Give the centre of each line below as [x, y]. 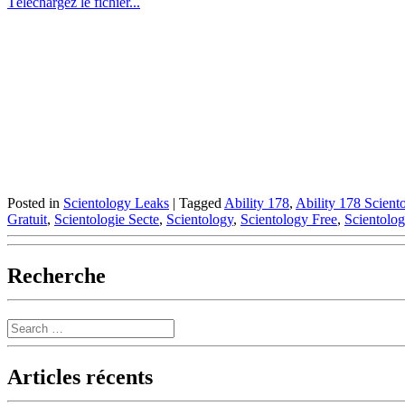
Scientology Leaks [116, 203]
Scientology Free [289, 220]
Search [26, 326]
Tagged [202, 203]
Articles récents [80, 377]
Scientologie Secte [107, 220]
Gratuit [27, 220]
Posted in [35, 203]
